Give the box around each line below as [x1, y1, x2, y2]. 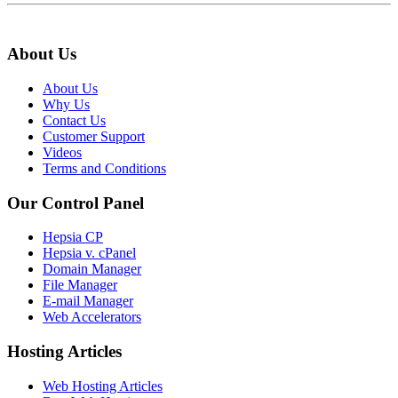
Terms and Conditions [43, 161, 166, 176]
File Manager [43, 277, 117, 293]
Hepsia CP [43, 229, 103, 245]
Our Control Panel [7, 193, 144, 212]
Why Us [43, 97, 90, 112]
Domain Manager [43, 261, 141, 277]
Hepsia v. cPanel [43, 245, 136, 261]
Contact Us [43, 113, 106, 128]
